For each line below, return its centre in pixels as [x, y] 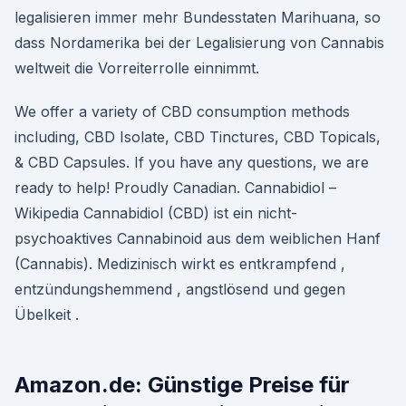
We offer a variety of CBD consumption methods [182, 111]
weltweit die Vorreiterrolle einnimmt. [137, 68]
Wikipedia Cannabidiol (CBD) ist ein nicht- [156, 213]
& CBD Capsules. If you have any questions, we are [192, 162]
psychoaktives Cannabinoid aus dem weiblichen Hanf [198, 238]
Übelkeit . [47, 314]
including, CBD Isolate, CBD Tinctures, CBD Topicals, [198, 137]
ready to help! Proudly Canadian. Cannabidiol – [175, 188]
